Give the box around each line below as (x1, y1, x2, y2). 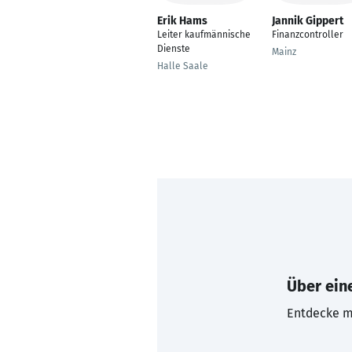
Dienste (157, 43, 190, 54)
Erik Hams (157, 14, 207, 27)
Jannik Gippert (272, 14, 343, 27)
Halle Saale (157, 60, 208, 71)
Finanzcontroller (272, 29, 343, 40)
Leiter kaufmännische (157, 29, 251, 40)
